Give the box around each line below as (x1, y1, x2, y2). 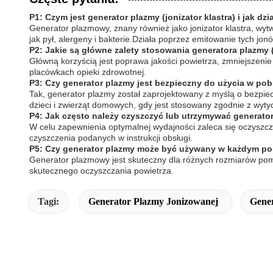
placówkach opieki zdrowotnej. (29, 66, 146, 77)
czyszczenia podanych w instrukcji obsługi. (29, 132, 193, 143)
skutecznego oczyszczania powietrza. (29, 165, 174, 175)
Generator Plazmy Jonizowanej (88, 196, 218, 207)
